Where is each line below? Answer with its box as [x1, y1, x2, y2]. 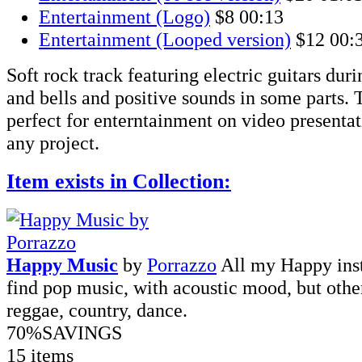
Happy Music [6, 254, 118, 276]
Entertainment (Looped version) [39, 28, 291, 51]
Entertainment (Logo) [39, 6, 210, 28]
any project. [6, 132, 99, 154]
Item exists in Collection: [6, 169, 231, 193]
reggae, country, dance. [6, 299, 187, 322]
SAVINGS [42, 322, 122, 344]
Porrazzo [147, 254, 217, 276]
